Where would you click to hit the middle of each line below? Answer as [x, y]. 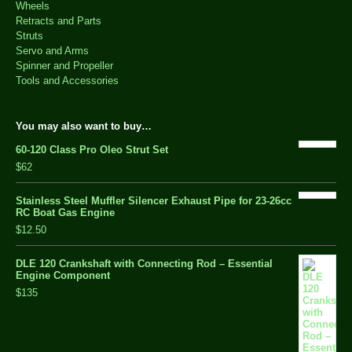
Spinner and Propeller [64, 66]
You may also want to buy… [84, 126]
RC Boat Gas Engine [65, 213]
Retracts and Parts [59, 21]
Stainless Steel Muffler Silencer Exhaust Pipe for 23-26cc [154, 201]
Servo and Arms [52, 51]
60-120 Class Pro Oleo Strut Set [92, 150]
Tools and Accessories [67, 81]
